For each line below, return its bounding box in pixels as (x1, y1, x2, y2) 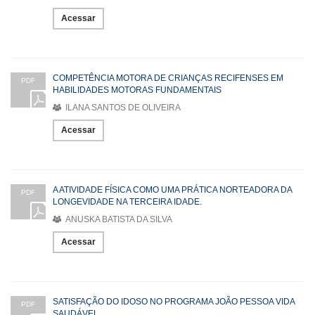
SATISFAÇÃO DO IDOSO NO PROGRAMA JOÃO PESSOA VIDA (53, 296, 295, 307)
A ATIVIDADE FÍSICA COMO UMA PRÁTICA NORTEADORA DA (53, 184, 292, 195)
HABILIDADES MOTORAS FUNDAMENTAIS (53, 84, 221, 95)
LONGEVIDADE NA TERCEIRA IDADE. (53, 196, 202, 207)
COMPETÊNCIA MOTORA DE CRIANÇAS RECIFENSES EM (53, 72, 283, 83)
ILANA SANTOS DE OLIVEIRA (63, 102, 181, 112)
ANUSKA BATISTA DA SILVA (63, 214, 172, 224)
